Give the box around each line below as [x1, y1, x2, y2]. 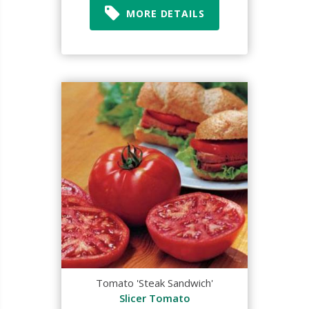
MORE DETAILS [126, 6, 205, 20]
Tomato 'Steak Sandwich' [96, 276, 213, 290]
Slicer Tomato [119, 291, 190, 305]
